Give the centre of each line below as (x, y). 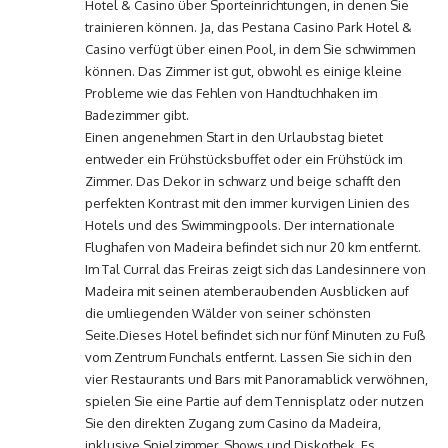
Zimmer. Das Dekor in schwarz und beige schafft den (243, 181)
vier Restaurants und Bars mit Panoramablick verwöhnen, (256, 379)
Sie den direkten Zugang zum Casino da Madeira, (233, 423)
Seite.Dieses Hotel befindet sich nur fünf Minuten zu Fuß (255, 335)
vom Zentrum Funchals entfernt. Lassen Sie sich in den (248, 357)
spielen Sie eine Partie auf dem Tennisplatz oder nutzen (254, 401)
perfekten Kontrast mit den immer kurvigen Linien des (247, 203)
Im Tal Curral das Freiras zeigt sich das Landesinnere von (255, 269)
